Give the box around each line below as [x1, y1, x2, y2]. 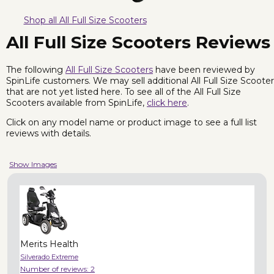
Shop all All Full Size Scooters [23, 15, 147, 26]
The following [6, 64, 65, 75]
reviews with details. [6, 127, 91, 139]
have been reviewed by [153, 64, 255, 75]
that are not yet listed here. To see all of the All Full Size [6, 86, 241, 97]
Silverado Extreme [20, 252, 78, 261]
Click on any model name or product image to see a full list [6, 116, 257, 128]
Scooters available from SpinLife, [6, 97, 147, 108]
